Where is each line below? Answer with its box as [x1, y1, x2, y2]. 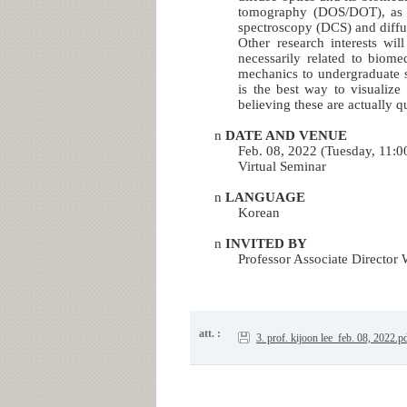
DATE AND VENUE [224, 127, 347, 143]
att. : [199, 326, 221, 340]
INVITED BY [224, 235, 307, 251]
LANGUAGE [224, 189, 305, 204]
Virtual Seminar [238, 158, 327, 174]
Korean [238, 204, 281, 220]
